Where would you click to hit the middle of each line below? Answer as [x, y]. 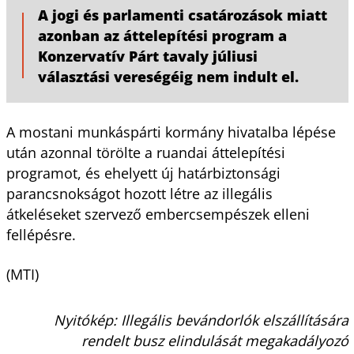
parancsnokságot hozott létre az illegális [139, 193]
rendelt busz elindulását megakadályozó [215, 340]
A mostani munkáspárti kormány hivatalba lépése [171, 132]
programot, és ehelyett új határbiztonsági [143, 173]
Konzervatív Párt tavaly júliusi [147, 56]
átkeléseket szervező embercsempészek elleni [158, 214]
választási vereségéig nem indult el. [168, 76]
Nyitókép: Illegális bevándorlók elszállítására [201, 320]
